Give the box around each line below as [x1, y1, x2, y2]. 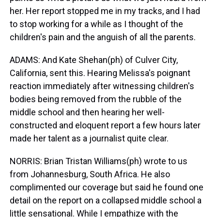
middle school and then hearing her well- [10, 107, 165, 117]
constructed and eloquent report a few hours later [10, 120, 201, 130]
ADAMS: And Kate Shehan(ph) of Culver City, [10, 55, 178, 65]
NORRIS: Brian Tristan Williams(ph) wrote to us [10, 156, 187, 166]
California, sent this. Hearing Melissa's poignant [10, 68, 190, 78]
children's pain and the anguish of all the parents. [10, 32, 196, 42]
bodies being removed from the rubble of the [10, 94, 182, 104]
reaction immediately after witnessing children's [10, 81, 194, 91]
